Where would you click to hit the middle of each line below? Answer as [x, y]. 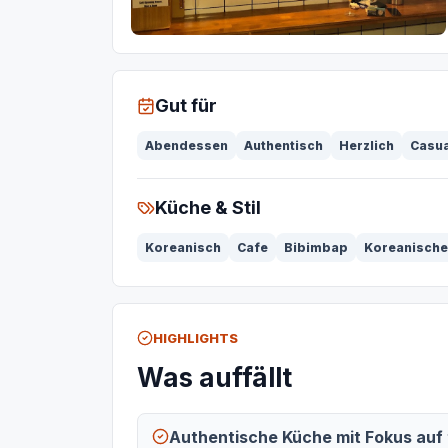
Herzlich [366, 146]
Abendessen [186, 146]
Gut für [186, 106]
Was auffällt [214, 378]
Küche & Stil [208, 208]
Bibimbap [316, 248]
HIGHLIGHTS [195, 338]
